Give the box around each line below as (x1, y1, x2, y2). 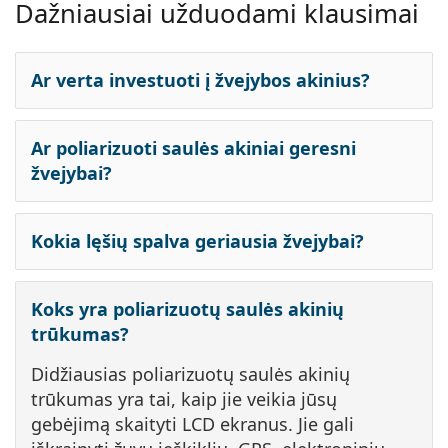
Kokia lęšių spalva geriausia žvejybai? (31, 229, 364, 254)
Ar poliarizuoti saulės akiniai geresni (31, 136, 356, 161)
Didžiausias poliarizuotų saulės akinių (31, 362, 350, 387)
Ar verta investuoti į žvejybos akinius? (31, 68, 370, 93)
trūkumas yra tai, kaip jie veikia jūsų (31, 387, 337, 412)
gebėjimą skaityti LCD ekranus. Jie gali (31, 412, 354, 437)
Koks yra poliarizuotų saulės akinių (31, 297, 344, 322)
